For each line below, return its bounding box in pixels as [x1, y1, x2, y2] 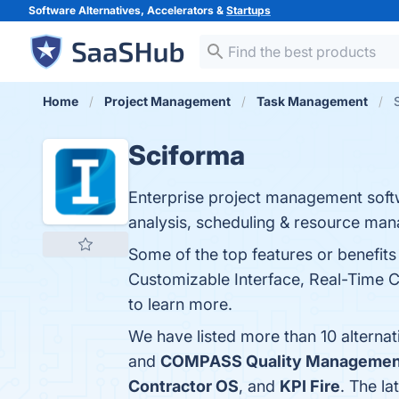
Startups [226, 4, 271, 17]
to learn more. [128, 295, 232, 313]
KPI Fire [280, 377, 340, 395]
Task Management [256, 94, 368, 109]
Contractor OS [128, 377, 239, 395]
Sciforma [128, 139, 245, 171]
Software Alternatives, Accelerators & [28, 4, 226, 17]
